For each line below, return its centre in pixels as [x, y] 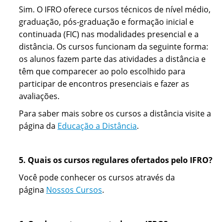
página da [38, 126]
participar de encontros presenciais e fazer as [104, 84]
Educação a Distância [97, 126]
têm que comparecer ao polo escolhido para [102, 72]
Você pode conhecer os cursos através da [97, 178]
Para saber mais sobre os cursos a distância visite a [115, 114]
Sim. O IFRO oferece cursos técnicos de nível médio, [115, 10]
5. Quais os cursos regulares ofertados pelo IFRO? [116, 160]
